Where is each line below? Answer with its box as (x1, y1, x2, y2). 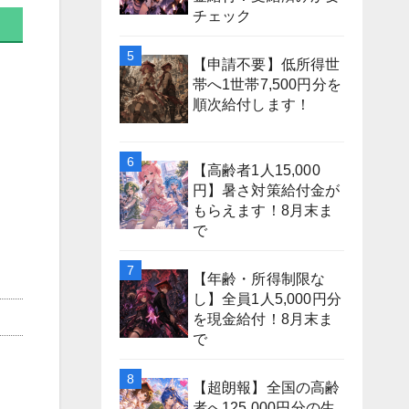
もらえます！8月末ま (192, 202, 334, 218)
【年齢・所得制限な (192, 270, 326, 287)
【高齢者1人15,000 (192, 162, 320, 178)
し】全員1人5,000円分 (192, 290, 342, 307)
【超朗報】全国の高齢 (192, 379, 341, 395)
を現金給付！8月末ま (192, 310, 334, 327)
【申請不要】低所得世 (192, 56, 341, 72)
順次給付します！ (192, 96, 311, 112)
